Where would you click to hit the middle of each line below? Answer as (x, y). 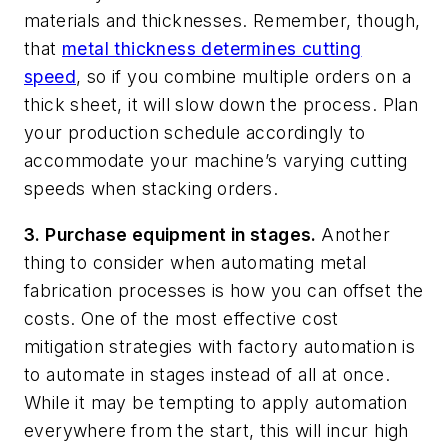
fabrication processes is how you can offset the (224, 290)
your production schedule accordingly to (195, 133)
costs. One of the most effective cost (181, 318)
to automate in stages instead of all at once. (207, 374)
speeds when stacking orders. (151, 189)
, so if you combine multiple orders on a (243, 77)
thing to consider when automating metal (195, 262)
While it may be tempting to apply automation (216, 402)
